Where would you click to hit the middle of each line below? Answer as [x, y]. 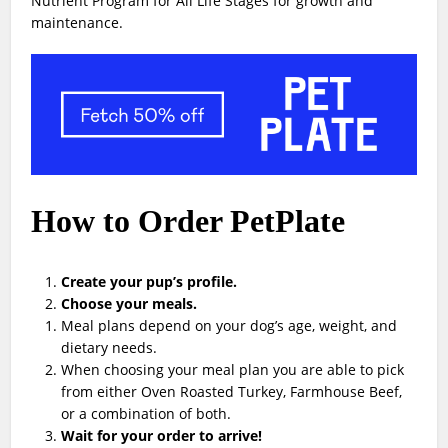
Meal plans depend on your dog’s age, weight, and [229, 325]
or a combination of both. [146, 413]
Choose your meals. [131, 303]
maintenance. [77, 23]
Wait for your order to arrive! [162, 435]
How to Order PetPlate [188, 220]
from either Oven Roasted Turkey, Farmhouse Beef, [232, 391]
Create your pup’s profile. [149, 281]
